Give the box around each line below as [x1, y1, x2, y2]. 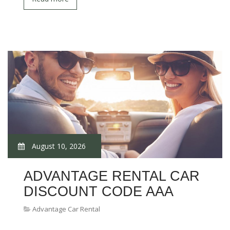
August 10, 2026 [30, 141, 86, 151]
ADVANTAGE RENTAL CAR [24, 168, 200, 184]
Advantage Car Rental [32, 204, 100, 214]
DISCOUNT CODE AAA [24, 184, 174, 199]
